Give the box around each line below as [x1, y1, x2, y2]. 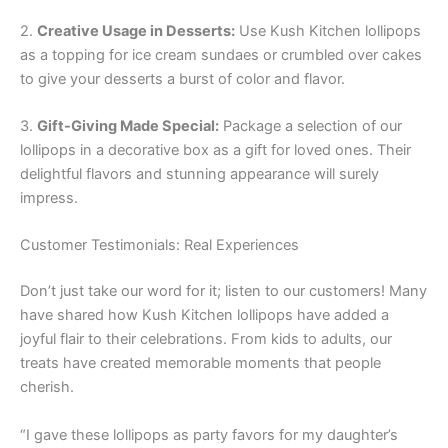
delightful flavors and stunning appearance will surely [20, 165, 379, 184]
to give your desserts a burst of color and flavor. [20, 69, 345, 88]
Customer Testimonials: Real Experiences [20, 236, 299, 255]
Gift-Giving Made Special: [37, 117, 219, 136]
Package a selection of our [219, 117, 402, 136]
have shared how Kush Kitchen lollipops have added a [20, 306, 389, 325]
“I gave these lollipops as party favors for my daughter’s [20, 425, 398, 444]
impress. [20, 189, 78, 208]
